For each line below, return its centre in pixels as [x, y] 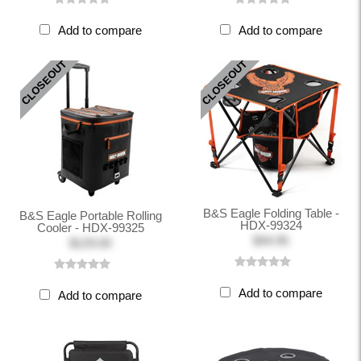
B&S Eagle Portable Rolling [90, 216]
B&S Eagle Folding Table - [271, 213]
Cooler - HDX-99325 [90, 228]
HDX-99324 [271, 225]
